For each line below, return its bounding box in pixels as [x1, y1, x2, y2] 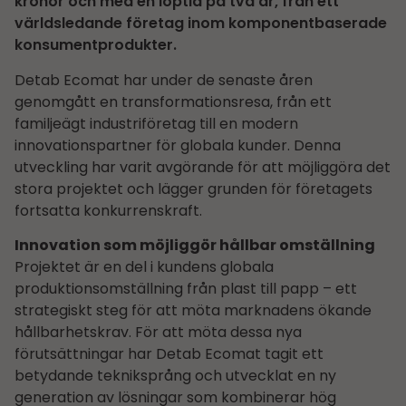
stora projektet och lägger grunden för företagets [14, 178, 372, 199]
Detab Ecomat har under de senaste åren [14, 69, 313, 91]
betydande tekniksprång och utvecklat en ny [14, 364, 336, 386]
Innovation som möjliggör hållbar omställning [14, 234, 375, 256]
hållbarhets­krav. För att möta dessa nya [14, 321, 302, 343]
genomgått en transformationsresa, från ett [14, 91, 332, 112]
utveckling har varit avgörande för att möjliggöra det [14, 156, 391, 178]
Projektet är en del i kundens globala [14, 256, 274, 277]
